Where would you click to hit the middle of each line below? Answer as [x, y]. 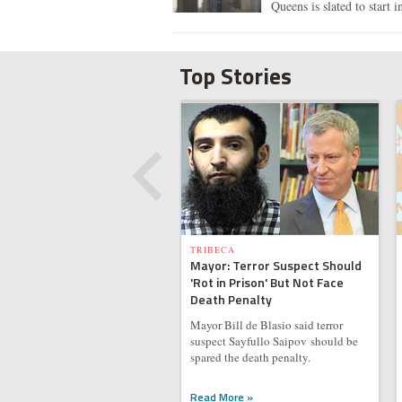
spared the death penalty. [252, 357]
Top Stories [235, 76]
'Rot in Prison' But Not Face [267, 282]
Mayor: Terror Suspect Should [275, 265]
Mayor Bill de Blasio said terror [266, 325]
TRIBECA [212, 249]
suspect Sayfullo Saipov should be [274, 341]
